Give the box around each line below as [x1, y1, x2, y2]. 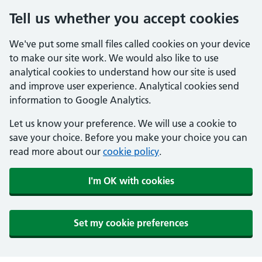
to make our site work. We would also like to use [9, 52, 219, 64]
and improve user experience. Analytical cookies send [9, 80, 239, 92]
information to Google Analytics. [9, 94, 151, 106]
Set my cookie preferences [74, 217, 188, 229]
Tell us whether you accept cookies [9, 10, 239, 27]
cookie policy [103, 146, 159, 157]
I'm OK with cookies [88, 175, 174, 187]
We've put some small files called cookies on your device [9, 38, 250, 50]
